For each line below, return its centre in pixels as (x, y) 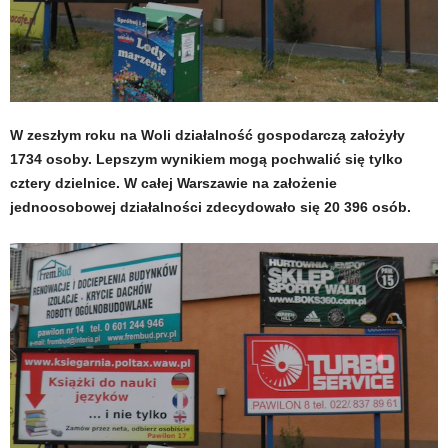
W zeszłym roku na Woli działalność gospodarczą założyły (207, 134)
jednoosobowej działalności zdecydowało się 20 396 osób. (210, 206)
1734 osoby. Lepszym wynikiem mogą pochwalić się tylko (206, 158)
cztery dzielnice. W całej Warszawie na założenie (173, 182)
